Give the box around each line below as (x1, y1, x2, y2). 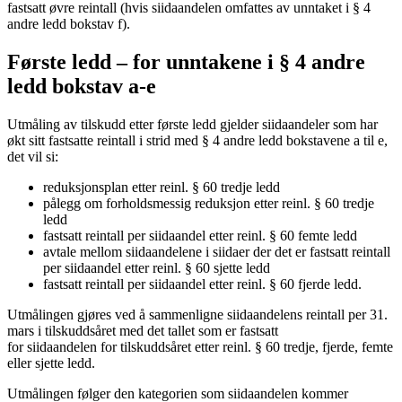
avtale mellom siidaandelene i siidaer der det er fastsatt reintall (43, 244, 390, 260)
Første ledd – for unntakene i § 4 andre (7, 50, 365, 74)
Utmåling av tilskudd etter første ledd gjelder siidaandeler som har (7, 117, 378, 133)
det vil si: (7, 149, 62, 165)
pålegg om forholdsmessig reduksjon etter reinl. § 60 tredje (43, 196, 374, 212)
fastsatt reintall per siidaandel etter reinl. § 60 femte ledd (43, 228, 361, 244)
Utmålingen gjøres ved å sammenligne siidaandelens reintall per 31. (7, 307, 388, 323)
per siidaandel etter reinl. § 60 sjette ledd (43, 260, 274, 276)
